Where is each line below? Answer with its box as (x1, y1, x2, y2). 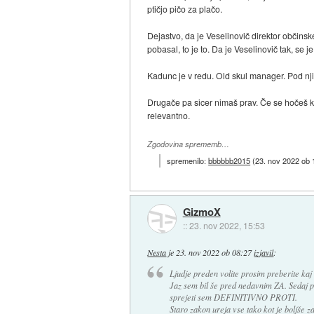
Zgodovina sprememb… (147, 139, 230, 150)
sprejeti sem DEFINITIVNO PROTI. (169, 292, 297, 303)
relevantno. (147, 109, 191, 122)
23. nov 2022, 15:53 (189, 219, 265, 232)
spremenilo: (167, 154, 209, 166)
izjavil (254, 246, 274, 258)
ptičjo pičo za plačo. (147, 3, 223, 15)
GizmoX (182, 204, 221, 220)
